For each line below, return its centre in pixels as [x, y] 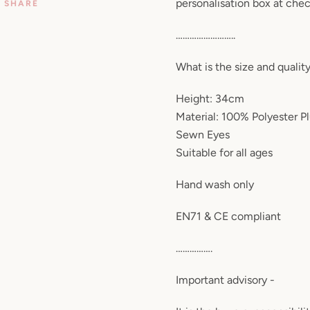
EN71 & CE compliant [228, 216]
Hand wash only [215, 184]
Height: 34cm [210, 98]
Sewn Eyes [202, 134]
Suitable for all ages [224, 152]
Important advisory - [225, 280]
